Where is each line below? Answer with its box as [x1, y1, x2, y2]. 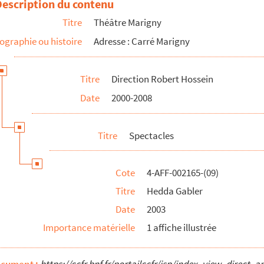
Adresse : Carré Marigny [94, 35, 190, 48]
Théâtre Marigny [94, 16, 161, 29]
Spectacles [129, 129, 174, 142]
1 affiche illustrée [147, 221, 216, 234]
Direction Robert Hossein [111, 72, 213, 85]
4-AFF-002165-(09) [147, 166, 219, 179]
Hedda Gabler [147, 184, 203, 197]
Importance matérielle [43, 221, 135, 234]
